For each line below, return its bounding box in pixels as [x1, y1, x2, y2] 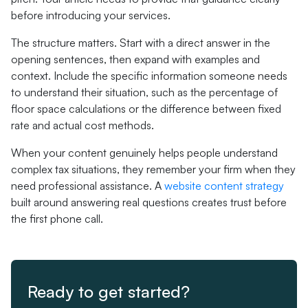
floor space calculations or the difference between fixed [11, 102, 281, 115]
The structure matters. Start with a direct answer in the [11, 36, 270, 49]
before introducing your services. [11, 8, 170, 22]
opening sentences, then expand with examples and [11, 52, 260, 66]
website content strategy [164, 179, 284, 192]
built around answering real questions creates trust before [11, 195, 287, 209]
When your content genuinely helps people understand [11, 146, 278, 159]
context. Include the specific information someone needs [11, 69, 287, 82]
